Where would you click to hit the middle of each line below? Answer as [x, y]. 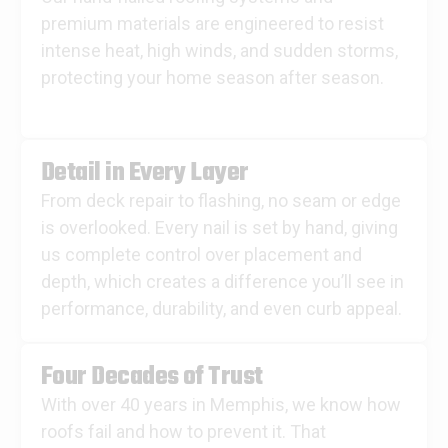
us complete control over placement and [201, 255]
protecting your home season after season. [212, 78]
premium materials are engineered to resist [212, 24]
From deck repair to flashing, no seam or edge [221, 201]
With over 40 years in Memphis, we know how [221, 405]
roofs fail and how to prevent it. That [183, 432]
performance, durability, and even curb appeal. [221, 309]
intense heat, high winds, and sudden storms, [219, 51]
